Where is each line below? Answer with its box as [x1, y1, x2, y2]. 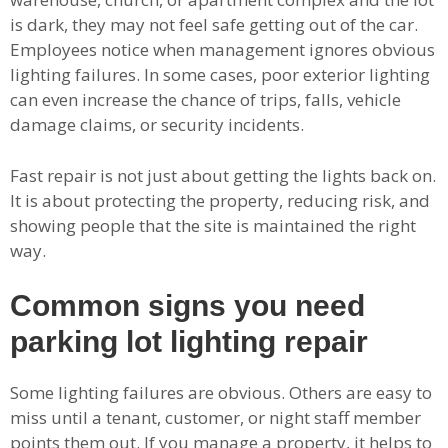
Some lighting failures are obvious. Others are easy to [10, 381, 432, 405]
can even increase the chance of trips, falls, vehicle [10, 88, 401, 112]
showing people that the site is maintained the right [10, 213, 416, 237]
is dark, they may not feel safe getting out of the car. [10, 13, 418, 37]
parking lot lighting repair [10, 325, 368, 359]
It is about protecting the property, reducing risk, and [10, 188, 430, 212]
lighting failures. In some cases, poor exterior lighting [10, 63, 430, 87]
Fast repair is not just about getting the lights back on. [10, 163, 436, 187]
